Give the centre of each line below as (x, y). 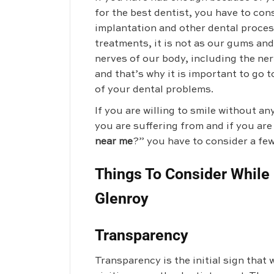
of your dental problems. (154, 90)
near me (114, 142)
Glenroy (122, 198)
